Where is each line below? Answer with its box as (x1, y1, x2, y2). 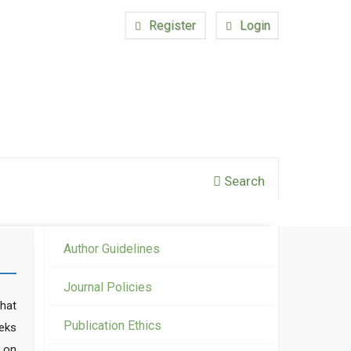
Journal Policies (63, 280, 152, 295)
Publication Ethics (63, 318, 161, 334)
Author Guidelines (63, 241, 160, 257)
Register (146, 17, 197, 33)
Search (221, 172, 266, 189)
